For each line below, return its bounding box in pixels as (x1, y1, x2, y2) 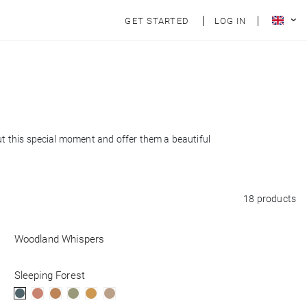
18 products (243, 193, 296, 205)
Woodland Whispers (14, 233, 105, 245)
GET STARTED (125, 15, 192, 26)
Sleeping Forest (14, 269, 86, 282)
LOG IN (214, 15, 247, 26)
